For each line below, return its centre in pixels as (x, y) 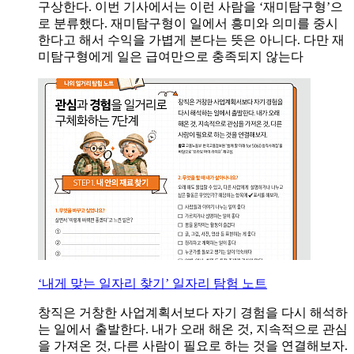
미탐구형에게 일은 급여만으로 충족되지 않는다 (171, 57)
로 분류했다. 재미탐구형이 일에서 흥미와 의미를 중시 (188, 24)
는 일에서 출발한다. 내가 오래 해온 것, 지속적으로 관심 (193, 330)
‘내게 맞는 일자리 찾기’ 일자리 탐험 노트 (153, 284)
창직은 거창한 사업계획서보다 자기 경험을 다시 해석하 (193, 313)
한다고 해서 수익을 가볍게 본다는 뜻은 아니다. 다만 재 (191, 40)
